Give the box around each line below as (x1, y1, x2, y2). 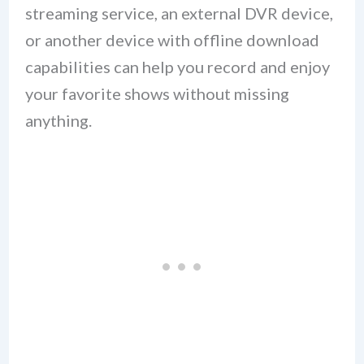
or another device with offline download (24, 30, 319, 50)
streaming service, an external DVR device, (24, 3, 333, 24)
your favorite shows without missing (24, 84, 289, 104)
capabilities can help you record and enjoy (24, 57, 330, 77)
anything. (24, 110, 92, 131)
